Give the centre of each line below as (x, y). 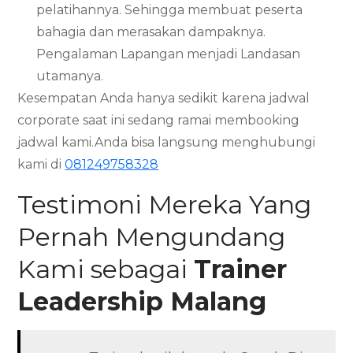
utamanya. (70, 76)
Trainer (241, 269)
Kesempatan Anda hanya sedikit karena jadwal (164, 98)
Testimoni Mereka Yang (165, 204)
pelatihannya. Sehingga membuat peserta (170, 9)
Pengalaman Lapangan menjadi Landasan (169, 54)
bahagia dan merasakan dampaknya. (151, 32)
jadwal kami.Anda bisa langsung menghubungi (167, 142)
